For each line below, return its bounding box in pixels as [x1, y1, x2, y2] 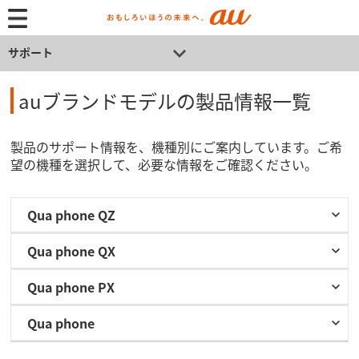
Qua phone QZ [27, 205, 116, 224]
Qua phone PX [27, 277, 115, 296]
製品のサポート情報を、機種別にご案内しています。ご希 [10, 137, 343, 156]
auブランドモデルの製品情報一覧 [18, 87, 312, 115]
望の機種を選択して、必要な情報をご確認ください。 [10, 155, 318, 174]
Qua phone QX [27, 241, 116, 260]
